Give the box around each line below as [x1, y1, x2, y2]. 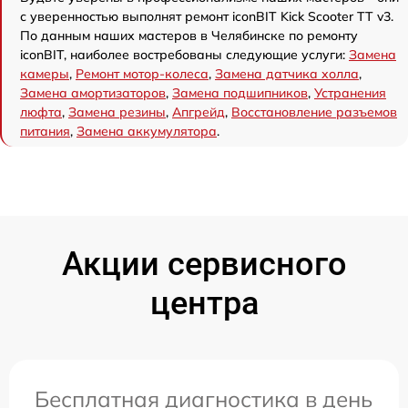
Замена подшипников [172, 84, 308, 101]
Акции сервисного [61, 244, 347, 283]
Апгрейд [172, 103, 225, 120]
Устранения [314, 84, 386, 101]
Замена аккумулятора [76, 122, 217, 139]
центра [149, 283, 259, 322]
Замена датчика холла [215, 65, 359, 82]
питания [20, 122, 70, 139]
